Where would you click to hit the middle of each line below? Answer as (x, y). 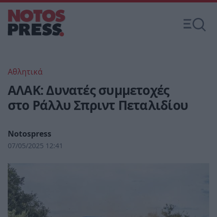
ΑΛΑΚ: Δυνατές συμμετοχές (89, 90)
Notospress (30, 134)
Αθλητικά (25, 72)
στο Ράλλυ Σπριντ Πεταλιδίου (98, 105)
